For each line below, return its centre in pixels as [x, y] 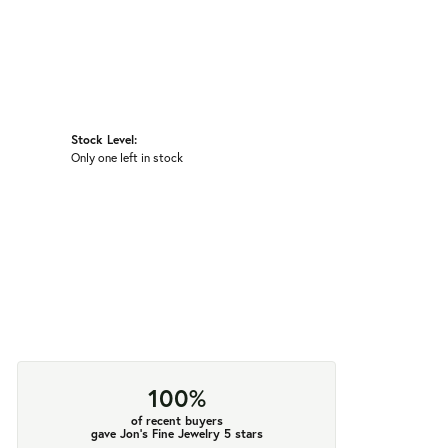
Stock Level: [104, 139]
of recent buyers [176, 420]
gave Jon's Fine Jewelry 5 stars [176, 433]
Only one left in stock [127, 157]
